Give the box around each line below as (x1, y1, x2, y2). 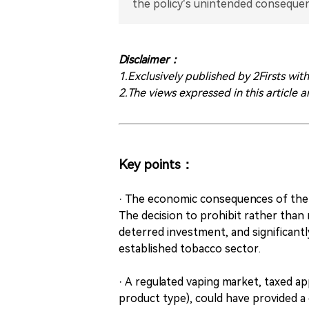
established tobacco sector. (119, 242, 261, 255)
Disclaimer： (119, 53, 180, 66)
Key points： (119, 157, 194, 172)
